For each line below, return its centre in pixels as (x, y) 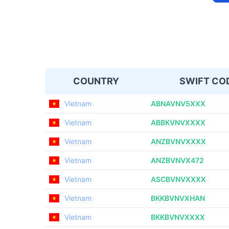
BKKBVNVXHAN (178, 198)
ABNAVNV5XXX (178, 104)
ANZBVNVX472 (177, 160)
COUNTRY (96, 81)
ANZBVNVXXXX (178, 141)
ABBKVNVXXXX (178, 122)
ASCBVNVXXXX (178, 179)
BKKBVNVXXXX (178, 217)
